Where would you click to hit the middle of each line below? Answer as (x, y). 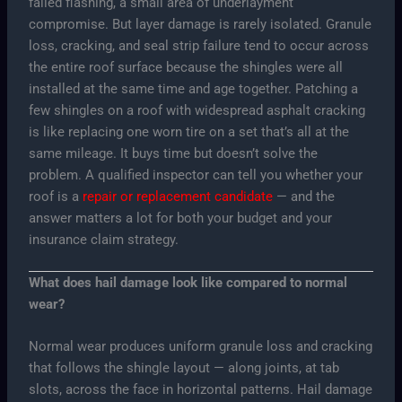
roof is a (56, 196)
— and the (304, 196)
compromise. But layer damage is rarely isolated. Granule (201, 24)
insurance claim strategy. (104, 239)
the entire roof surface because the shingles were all (186, 67)
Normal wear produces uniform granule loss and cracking (201, 347)
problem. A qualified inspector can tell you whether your (196, 175)
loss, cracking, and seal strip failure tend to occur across (199, 45)
